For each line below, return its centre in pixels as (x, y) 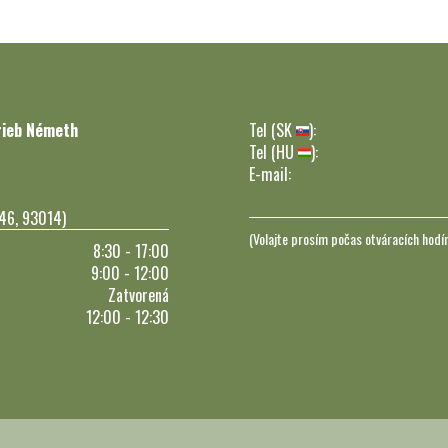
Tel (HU (273, 152)
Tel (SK (272, 130)
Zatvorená (138, 295)
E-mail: (270, 174)
